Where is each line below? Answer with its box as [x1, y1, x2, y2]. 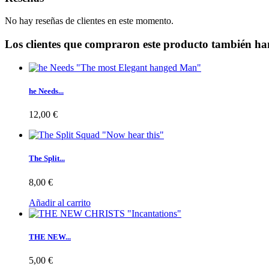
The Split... [29, 154, 65, 163]
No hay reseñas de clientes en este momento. [5, 16, 174, 26]
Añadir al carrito [29, 197, 91, 208]
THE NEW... [29, 232, 71, 241]
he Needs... [29, 86, 64, 96]
